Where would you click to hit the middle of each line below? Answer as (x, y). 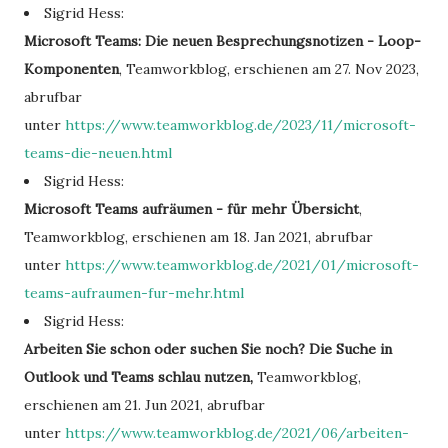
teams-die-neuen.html (98, 153)
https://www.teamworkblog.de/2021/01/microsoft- (242, 265)
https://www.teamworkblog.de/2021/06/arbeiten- (237, 433)
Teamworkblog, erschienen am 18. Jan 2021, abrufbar (198, 237)
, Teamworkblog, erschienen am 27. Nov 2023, (269, 69)
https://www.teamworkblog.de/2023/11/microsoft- (240, 125)
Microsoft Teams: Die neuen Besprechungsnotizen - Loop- (222, 41)
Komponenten (71, 69)
